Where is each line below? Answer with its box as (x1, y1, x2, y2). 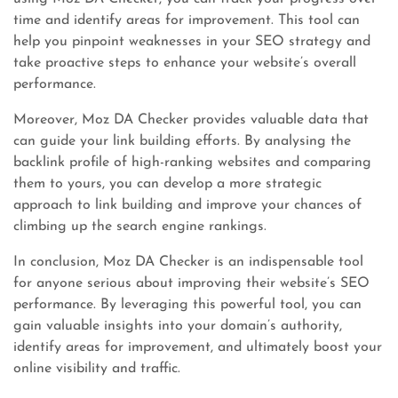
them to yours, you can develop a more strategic (13, 177, 322, 191)
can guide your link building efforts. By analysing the (13, 134, 351, 148)
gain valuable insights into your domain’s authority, (13, 319, 342, 333)
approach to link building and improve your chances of (13, 198, 362, 212)
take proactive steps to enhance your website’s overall (13, 56, 356, 70)
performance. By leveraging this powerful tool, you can (13, 298, 362, 312)
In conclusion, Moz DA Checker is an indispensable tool (13, 255, 363, 269)
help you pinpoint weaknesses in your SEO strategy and (13, 35, 370, 49)
